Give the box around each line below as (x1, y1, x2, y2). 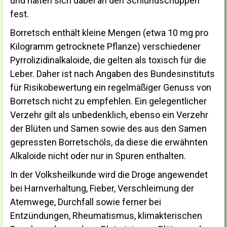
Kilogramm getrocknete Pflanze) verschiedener (10, 41, 201, 52)
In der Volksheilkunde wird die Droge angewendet (10, 169, 208, 180)
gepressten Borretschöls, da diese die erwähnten (10, 137, 208, 148)
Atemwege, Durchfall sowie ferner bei (10, 197, 161, 208)
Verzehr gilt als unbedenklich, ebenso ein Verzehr (10, 109, 208, 121)
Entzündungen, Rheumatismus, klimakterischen (10, 210, 202, 221)
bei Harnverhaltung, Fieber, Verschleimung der (10, 183, 194, 194)
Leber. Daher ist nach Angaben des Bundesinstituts (10, 68, 215, 80)
